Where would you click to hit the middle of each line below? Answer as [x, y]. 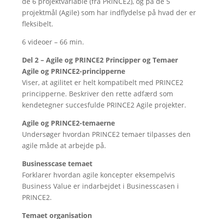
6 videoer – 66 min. [53, 42]
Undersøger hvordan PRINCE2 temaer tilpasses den [106, 134]
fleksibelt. [37, 24]
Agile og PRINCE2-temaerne [68, 123]
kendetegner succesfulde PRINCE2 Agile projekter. [104, 105]
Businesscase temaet [57, 164]
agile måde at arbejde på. [64, 145]
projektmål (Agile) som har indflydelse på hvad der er [109, 12]
